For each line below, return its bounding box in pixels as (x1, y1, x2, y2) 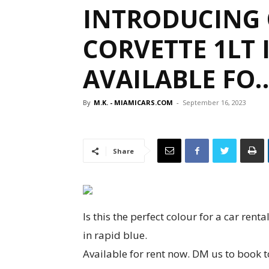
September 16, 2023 (183, 98, 246, 107)
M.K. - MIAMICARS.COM (94, 98, 173, 107)
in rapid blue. (83, 228, 147, 242)
